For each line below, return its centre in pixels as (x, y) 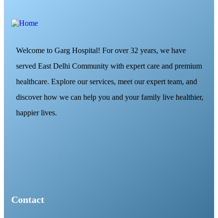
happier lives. (36, 112)
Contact (28, 199)
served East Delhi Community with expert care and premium (109, 66)
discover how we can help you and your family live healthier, (110, 97)
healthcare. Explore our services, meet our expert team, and (107, 81)
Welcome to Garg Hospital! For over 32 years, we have (101, 50)
